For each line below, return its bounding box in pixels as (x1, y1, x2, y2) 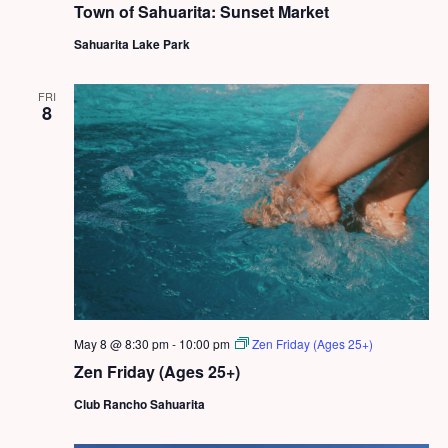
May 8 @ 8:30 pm (73, 335, 169, 353)
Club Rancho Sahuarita (73, 395, 205, 414)
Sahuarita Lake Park (73, 34, 190, 53)
